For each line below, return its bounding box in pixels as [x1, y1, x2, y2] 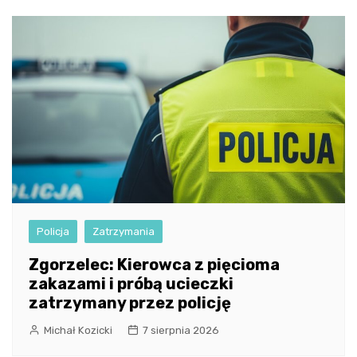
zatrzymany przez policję [29, 293, 231, 313]
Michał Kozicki [44, 324, 112, 337]
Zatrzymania [92, 226, 155, 238]
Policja [37, 226, 69, 238]
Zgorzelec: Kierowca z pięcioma [29, 255, 280, 275]
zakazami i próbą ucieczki [29, 274, 233, 294]
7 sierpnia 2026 [143, 324, 219, 337]
